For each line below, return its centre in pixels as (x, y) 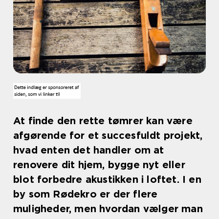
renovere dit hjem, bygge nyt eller (99, 165)
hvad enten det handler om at (89, 150)
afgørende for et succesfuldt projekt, (108, 135)
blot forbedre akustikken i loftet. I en (107, 179)
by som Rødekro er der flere (86, 194)
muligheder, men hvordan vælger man (108, 209)
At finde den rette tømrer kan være (103, 121)
